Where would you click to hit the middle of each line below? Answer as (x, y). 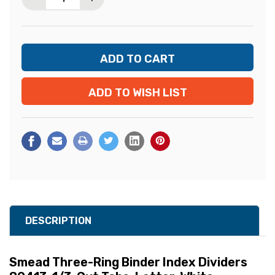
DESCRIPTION (58, 221)
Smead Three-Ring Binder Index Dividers (128, 262)
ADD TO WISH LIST (137, 93)
